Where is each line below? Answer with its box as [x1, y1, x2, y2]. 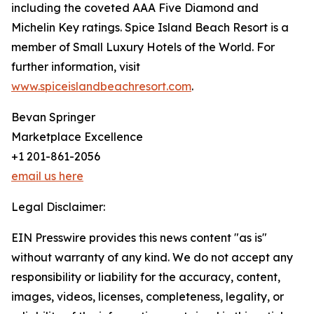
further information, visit [11, 60, 140, 74]
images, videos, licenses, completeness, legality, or [11, 289, 284, 303]
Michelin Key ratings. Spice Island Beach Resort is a [11, 20, 289, 34]
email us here [11, 169, 83, 183]
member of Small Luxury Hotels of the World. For [11, 40, 275, 54]
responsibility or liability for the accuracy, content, [11, 270, 280, 284]
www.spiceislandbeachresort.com [11, 79, 191, 93]
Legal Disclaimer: [11, 200, 105, 214]
